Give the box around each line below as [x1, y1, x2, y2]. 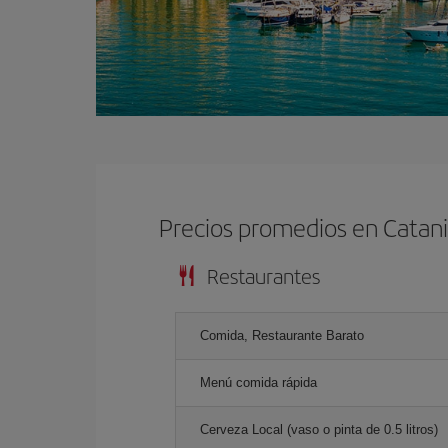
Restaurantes [207, 261, 320, 290]
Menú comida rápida [200, 375, 317, 390]
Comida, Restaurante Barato [200, 328, 364, 343]
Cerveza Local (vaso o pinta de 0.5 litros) [200, 422, 438, 437]
